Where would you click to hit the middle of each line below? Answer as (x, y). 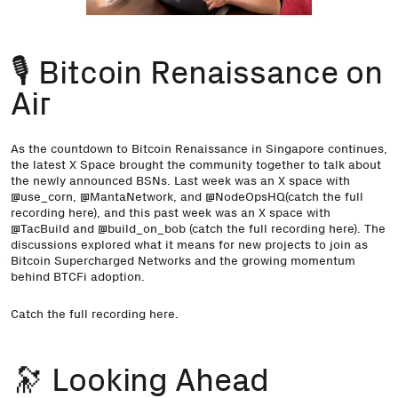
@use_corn (42, 197)
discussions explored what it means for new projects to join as (189, 245)
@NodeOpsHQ (245, 197)
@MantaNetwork (127, 197)
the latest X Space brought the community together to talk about (196, 165)
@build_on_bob (142, 229)
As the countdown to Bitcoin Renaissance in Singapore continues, (199, 149)
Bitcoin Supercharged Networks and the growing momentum (183, 261)
